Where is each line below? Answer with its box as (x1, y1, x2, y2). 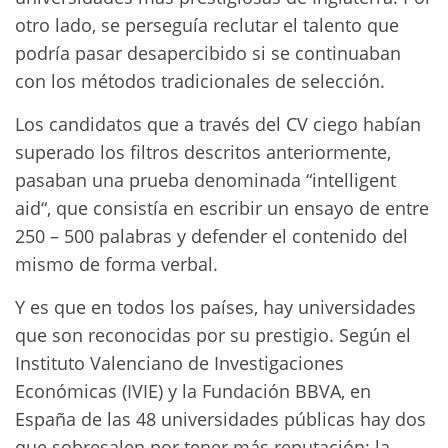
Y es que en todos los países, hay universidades (15, 295, 416, 319)
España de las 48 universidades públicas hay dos (15, 407, 426, 431)
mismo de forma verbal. (15, 252, 218, 276)
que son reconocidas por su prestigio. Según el (15, 323, 411, 347)
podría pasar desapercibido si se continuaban (15, 41, 401, 65)
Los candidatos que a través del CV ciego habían (15, 112, 421, 136)
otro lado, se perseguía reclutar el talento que (15, 13, 399, 37)
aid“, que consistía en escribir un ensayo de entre (15, 196, 429, 220)
